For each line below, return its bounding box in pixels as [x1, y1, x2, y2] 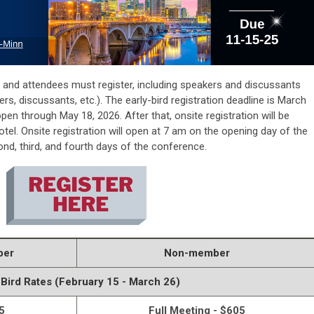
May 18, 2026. [60, 109, 122, 123]
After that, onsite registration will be [122, 109, 289, 123]
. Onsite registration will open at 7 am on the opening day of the [16, 125, 308, 138]
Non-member [164, 247, 230, 260]
